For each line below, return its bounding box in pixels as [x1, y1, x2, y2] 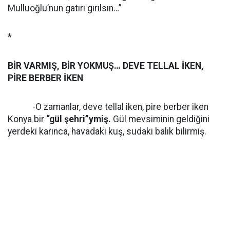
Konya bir [8, 114, 46, 124]
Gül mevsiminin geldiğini [113, 114, 209, 124]
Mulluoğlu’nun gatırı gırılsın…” [8, 3, 122, 13]
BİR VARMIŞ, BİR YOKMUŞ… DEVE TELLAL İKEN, [8, 61, 204, 71]
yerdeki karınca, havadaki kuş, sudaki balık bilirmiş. [8, 126, 206, 137]
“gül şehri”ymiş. [46, 114, 113, 124]
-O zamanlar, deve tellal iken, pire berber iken [8, 102, 208, 112]
